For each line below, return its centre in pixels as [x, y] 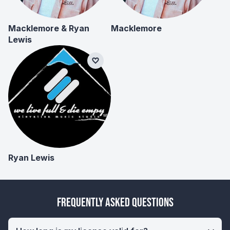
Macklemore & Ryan [49, 28]
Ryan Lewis [31, 157]
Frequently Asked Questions [115, 202]
